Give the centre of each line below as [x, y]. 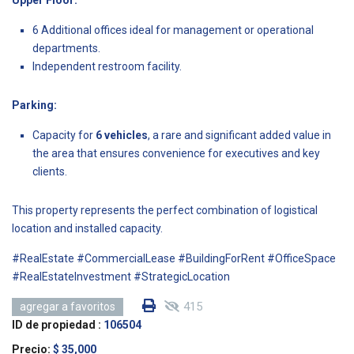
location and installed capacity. [87, 228]
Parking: [34, 105]
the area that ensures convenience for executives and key [176, 153]
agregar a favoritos [68, 306]
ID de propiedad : [56, 324]
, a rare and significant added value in [239, 135]
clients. [50, 171]
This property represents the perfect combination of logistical [165, 210]
